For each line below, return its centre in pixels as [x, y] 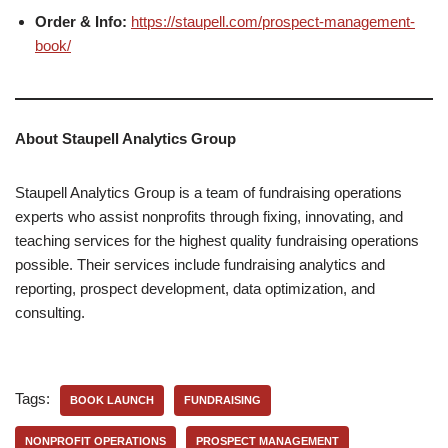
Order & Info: [81, 22]
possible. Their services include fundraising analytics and [200, 265]
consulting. [50, 313]
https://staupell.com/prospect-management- [273, 22]
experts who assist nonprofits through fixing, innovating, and [209, 217]
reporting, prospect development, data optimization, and [195, 289]
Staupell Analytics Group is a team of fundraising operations [208, 193]
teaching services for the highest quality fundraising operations [217, 241]
